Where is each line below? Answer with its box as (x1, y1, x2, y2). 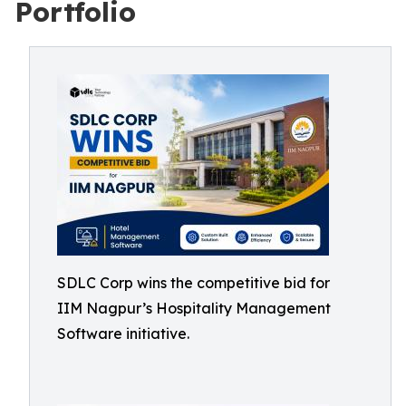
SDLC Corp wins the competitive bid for (57, 274, 330, 292)
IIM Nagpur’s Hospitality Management (57, 299, 331, 317)
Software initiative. (57, 324, 189, 343)
